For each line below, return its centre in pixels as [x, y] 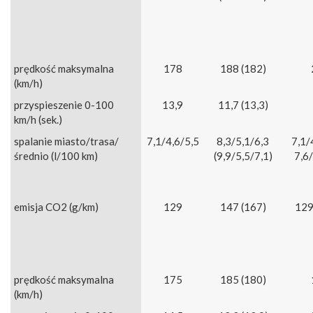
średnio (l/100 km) [56, 156]
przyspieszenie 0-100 [64, 105]
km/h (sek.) [38, 120]
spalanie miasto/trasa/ [66, 141]
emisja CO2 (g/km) [56, 207]
